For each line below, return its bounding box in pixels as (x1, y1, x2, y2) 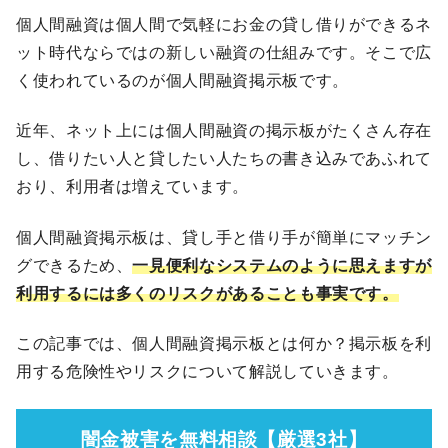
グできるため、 (16, 256, 133, 274)
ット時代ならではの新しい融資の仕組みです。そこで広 (16, 44, 432, 62)
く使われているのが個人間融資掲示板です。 (16, 72, 349, 90)
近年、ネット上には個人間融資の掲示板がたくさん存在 (16, 122, 432, 140)
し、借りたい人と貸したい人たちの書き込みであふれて (16, 150, 433, 168)
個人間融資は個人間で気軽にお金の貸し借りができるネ (16, 16, 433, 34)
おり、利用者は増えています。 (16, 178, 249, 196)
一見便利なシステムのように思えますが (132, 256, 433, 274)
